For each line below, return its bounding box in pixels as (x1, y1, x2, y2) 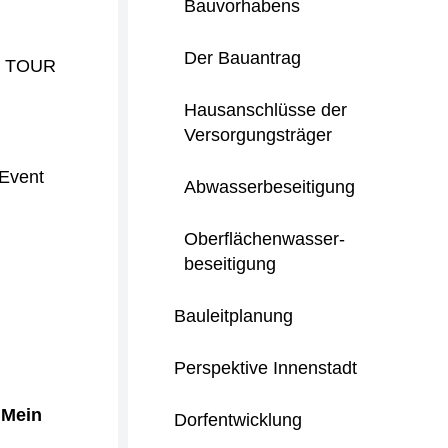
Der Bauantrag (184, 48, 301, 68)
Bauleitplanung (174, 306, 293, 326)
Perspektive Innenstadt (174, 358, 357, 378)
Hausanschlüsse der (184, 100, 347, 120)
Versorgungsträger (184, 125, 332, 145)
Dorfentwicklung (174, 410, 302, 430)
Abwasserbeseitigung (184, 177, 355, 197)
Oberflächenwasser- (184, 229, 345, 249)
